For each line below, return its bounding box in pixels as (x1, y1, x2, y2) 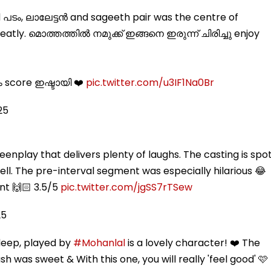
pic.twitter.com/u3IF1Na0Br (86, 75, 214, 90)
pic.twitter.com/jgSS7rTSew (60, 180, 192, 194)
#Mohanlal (73, 235, 125, 250)
